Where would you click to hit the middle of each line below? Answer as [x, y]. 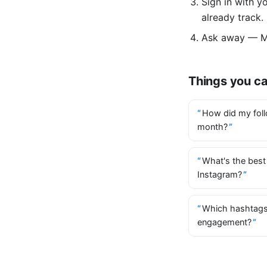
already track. [232, 17]
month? [212, 127]
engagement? [224, 222]
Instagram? [220, 175]
